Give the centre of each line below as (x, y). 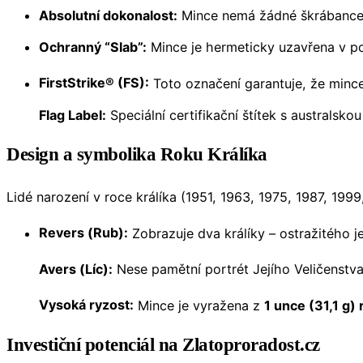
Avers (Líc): (76, 269)
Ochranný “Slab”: (93, 47)
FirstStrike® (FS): (94, 83)
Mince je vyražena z (199, 305)
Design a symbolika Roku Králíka (137, 154)
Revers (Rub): (83, 233)
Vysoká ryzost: (86, 305)
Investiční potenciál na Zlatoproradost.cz (163, 344)
